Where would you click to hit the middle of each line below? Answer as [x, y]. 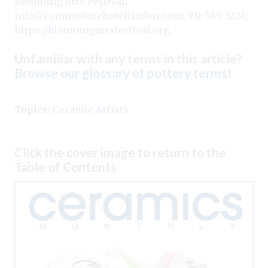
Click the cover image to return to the [120, 152]
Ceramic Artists [91, 109]
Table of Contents [66, 166]
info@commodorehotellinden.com [98, 15]
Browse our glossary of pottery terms [121, 72]
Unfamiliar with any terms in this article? [128, 58]
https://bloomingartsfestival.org [92, 30]
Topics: [32, 109]
